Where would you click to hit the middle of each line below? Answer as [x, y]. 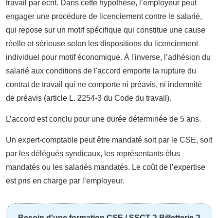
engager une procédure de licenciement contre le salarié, [104, 16]
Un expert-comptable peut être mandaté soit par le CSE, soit [109, 140]
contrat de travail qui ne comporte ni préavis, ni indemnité [104, 84]
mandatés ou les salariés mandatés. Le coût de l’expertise [106, 167]
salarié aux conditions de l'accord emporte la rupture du [101, 71]
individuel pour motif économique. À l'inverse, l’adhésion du [108, 57]
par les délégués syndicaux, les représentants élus [93, 153]
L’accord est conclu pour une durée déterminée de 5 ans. [103, 119]
